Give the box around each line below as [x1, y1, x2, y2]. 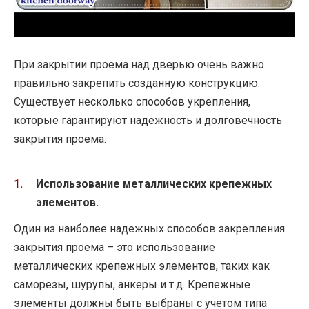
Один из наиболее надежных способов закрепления [14, 222, 285, 236]
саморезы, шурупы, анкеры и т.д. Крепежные [14, 278, 250, 292]
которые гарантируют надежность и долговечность [14, 113, 282, 127]
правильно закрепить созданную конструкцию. [14, 76, 260, 90]
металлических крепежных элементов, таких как [14, 259, 270, 273]
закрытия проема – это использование [14, 241, 215, 255]
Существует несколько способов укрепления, [14, 94, 250, 108]
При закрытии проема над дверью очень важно [14, 57, 264, 71]
